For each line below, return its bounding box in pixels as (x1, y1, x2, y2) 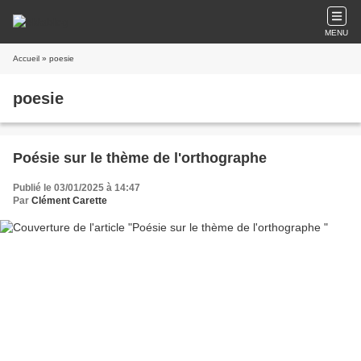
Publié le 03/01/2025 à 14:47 (13, 182, 140, 193)
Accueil (13, 54, 39, 63)
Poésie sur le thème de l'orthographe (13, 150, 267, 166)
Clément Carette (31, 195, 107, 206)
